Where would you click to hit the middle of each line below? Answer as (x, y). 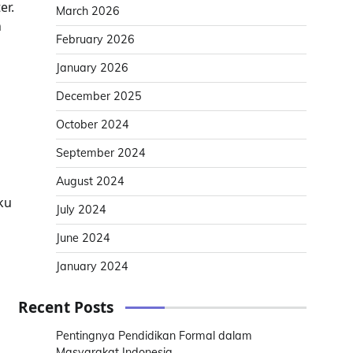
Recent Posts (66, 307)
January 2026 (92, 68)
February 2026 (95, 39)
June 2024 (83, 238)
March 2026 (88, 11)
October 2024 (93, 124)
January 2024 (92, 266)
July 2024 (81, 210)
